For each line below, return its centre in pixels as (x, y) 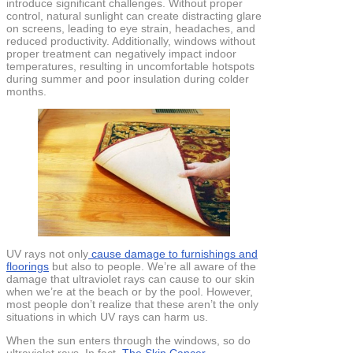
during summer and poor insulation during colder (128, 78)
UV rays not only (47, 254)
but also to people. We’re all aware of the (152, 267)
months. (26, 91)
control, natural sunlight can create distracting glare (134, 15)
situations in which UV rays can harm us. (107, 317)
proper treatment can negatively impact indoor (121, 53)
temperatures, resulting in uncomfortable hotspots (130, 66)
